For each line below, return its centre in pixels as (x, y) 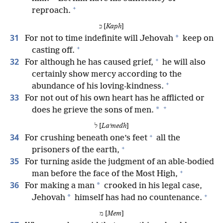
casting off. (53, 50)
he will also (183, 62)
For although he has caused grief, (88, 62)
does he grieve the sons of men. (93, 110)
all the (167, 138)
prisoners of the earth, (76, 150)
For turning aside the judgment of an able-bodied (118, 162)
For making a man (59, 186)
